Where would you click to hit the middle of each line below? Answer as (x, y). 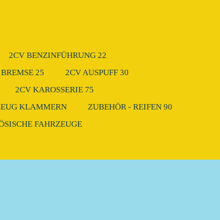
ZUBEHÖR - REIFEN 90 (130, 107)
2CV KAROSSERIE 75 (55, 90)
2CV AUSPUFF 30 (97, 72)
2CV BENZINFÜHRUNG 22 (58, 55)
